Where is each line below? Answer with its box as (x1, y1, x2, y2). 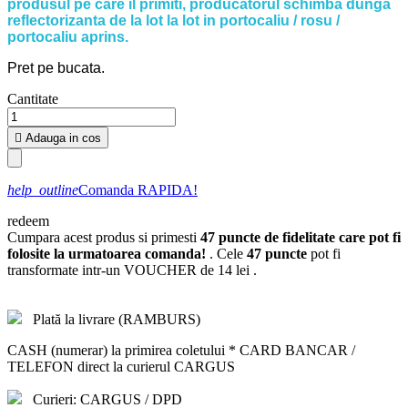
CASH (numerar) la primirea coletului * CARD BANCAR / (7, 342, 355, 358)
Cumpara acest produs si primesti (7, 229, 200, 245)
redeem (7, 212, 49, 229)
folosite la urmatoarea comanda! (7, 245, 206, 261)
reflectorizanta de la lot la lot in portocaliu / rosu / (7, 12, 340, 28)
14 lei (218, 261, 250, 278)
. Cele (206, 245, 247, 261)
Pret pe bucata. (7, 59, 105, 76)
